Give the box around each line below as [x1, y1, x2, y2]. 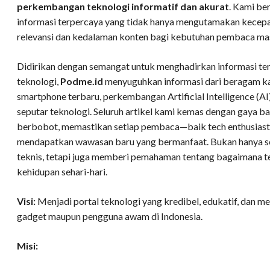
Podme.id [60, 75, 103, 87]
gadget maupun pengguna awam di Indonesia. [17, 210, 202, 222]
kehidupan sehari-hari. [17, 166, 107, 178]
